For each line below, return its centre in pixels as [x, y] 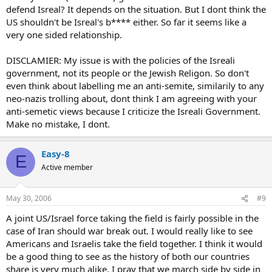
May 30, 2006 [29, 198]
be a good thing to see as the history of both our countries [128, 256]
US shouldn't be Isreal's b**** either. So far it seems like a [126, 22]
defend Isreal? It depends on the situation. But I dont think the [136, 9]
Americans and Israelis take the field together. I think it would [134, 243]
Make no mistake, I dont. [58, 124]
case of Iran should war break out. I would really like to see [129, 231]
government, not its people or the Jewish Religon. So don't [127, 73]
